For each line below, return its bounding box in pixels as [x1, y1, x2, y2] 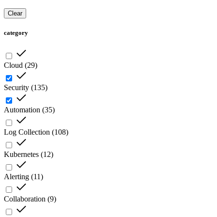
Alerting [4, 172, 29, 181]
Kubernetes [4, 150, 39, 159]
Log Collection [4, 128, 50, 137]
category [4, 29, 28, 37]
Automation [4, 106, 40, 114]
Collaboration [4, 195, 46, 203]
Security [4, 83, 29, 92]
